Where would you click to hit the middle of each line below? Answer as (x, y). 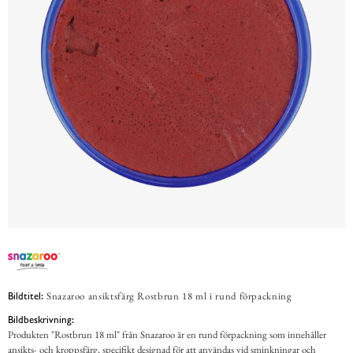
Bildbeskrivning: (41, 320)
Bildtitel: (26, 295)
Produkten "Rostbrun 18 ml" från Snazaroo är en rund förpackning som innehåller (167, 335)
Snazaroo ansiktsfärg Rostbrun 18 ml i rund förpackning (169, 295)
